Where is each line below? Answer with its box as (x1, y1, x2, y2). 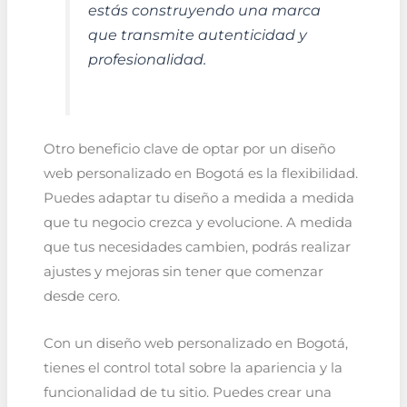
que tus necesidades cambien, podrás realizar (43, 238, 351, 255)
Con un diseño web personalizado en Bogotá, (43, 335, 348, 352)
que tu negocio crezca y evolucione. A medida (43, 213, 352, 231)
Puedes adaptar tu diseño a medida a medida (43, 189, 354, 206)
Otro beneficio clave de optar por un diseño (43, 140, 335, 157)
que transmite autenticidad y (87, 25, 307, 44)
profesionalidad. (87, 49, 206, 68)
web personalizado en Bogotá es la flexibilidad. (43, 164, 358, 182)
